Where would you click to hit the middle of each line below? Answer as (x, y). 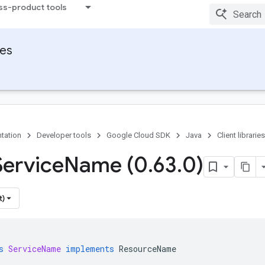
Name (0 (106, 165)
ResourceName (148, 249)
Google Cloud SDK (138, 135)
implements (90, 249)
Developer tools (64, 135)
